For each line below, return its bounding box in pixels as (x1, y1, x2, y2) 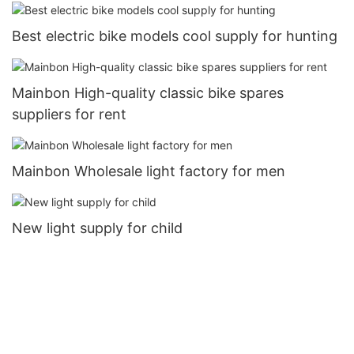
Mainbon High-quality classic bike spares (12, 84, 284, 101)
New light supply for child (12, 220, 183, 237)
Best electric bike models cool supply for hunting (12, 27, 337, 44)
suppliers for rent (12, 105, 126, 122)
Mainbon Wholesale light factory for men (12, 162, 285, 179)
